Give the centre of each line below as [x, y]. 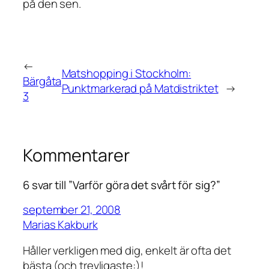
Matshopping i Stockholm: [126, 74]
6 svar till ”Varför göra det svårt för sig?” [122, 185]
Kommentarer [76, 155]
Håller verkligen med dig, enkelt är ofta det [127, 251]
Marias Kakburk [60, 224]
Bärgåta [42, 81]
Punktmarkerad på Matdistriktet [140, 89]
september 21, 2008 [72, 209]
